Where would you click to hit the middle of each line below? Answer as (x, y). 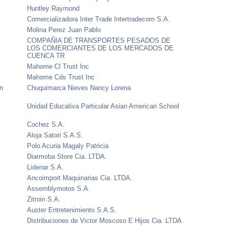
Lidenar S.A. (46, 167)
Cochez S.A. (46, 124)
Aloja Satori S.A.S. (55, 135)
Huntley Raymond (53, 8)
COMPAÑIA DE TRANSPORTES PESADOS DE (99, 40)
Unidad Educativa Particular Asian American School (103, 106)
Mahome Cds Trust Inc (61, 77)
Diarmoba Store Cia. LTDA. (67, 156)
